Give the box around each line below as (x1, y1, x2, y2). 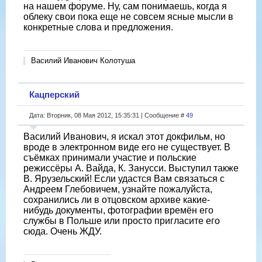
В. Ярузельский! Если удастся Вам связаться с (23, 173, 225, 184)
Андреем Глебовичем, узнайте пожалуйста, (23, 184, 212, 194)
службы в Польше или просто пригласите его (23, 215, 220, 226)
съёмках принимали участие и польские (23, 152, 196, 163)
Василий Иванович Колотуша (31, 56, 135, 65)
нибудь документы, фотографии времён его (23, 205, 213, 215)
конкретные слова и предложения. (23, 22, 173, 32)
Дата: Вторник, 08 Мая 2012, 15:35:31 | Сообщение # (29, 111, 186, 119)
